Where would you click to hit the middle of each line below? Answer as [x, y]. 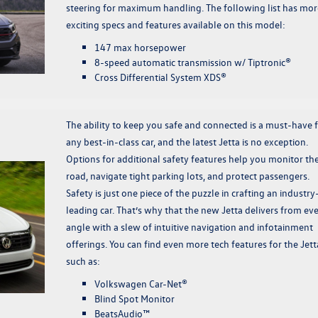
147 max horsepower [140, 48]
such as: [83, 261]
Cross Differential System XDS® [160, 77]
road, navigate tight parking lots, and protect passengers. [187, 176]
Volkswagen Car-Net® [141, 284]
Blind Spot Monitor [134, 299]
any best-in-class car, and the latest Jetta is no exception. [187, 142]
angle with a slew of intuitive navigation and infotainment [189, 227]
